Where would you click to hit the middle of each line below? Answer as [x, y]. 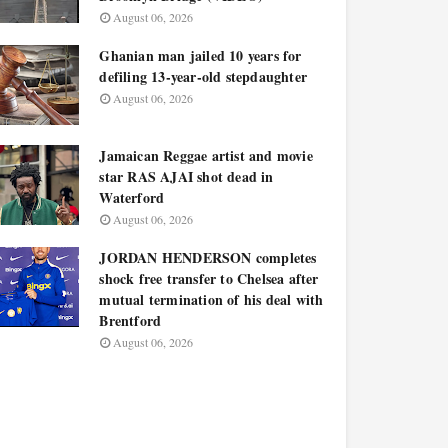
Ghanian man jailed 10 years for [200, 55]
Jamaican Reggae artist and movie [206, 155]
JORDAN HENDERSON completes [208, 257]
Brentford [130, 320]
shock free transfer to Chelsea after [209, 278]
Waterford [132, 197]
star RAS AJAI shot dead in [186, 176]
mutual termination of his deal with [211, 299]
